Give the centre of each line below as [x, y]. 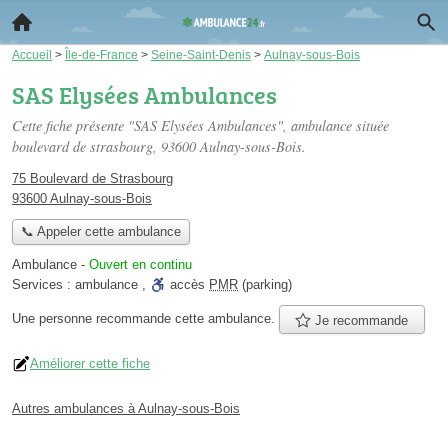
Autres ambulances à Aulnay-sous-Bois [126, 408]
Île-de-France [101, 54]
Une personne [54, 318]
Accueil [32, 54]
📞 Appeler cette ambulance [100, 232]
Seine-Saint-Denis [201, 54]
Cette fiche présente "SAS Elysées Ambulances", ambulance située [200, 125]
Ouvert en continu [140, 265]
